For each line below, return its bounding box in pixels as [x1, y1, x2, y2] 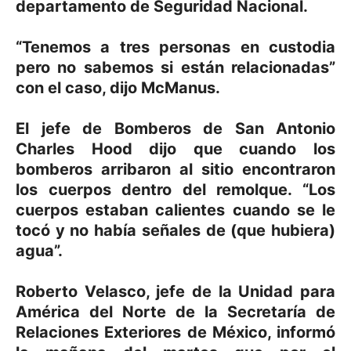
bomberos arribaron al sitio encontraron [16, 159, 335, 179]
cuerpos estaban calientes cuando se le [16, 200, 335, 219]
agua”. [16, 241, 63, 260]
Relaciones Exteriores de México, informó [16, 322, 335, 342]
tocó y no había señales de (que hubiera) [16, 220, 335, 240]
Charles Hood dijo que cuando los [16, 139, 335, 158]
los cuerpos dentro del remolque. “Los [16, 179, 335, 199]
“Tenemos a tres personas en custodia [16, 37, 335, 56]
